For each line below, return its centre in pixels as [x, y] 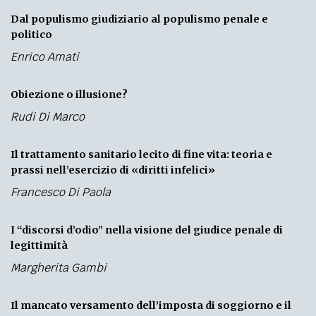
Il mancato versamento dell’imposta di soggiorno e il [151, 305]
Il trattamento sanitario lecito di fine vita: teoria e [141, 154]
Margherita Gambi [59, 267]
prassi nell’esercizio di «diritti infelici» [113, 170]
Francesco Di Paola [61, 192]
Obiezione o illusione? [69, 94]
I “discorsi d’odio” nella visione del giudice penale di [147, 230]
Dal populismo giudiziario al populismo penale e [139, 19]
